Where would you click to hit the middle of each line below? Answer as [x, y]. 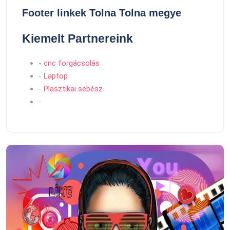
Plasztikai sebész [73, 89]
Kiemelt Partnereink [78, 39]
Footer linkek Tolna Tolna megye [102, 13]
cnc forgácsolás [72, 63]
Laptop [56, 76]
